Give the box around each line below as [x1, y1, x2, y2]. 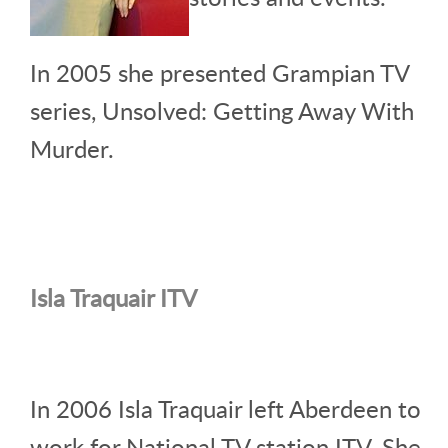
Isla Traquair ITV [30, 280, 197, 314]
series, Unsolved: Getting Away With [30, 93, 414, 127]
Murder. [30, 131, 114, 165]
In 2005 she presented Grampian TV [30, 55, 409, 89]
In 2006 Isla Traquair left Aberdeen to [30, 391, 421, 425]
